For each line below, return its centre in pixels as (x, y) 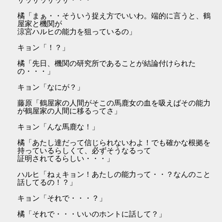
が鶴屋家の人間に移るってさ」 (70, 111)
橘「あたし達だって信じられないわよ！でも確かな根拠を (114, 142)
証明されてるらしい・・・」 (66, 158)
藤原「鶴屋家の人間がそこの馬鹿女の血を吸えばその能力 (114, 103)
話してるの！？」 (47, 182)
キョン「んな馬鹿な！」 (58, 126)
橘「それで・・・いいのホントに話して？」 (92, 214)
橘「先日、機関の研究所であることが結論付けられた (107, 63)
